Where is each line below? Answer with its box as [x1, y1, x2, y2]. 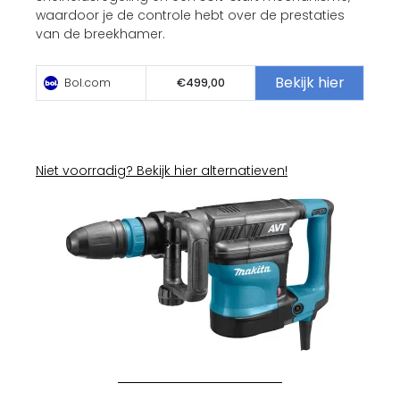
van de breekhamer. [36, 24, 165, 43]
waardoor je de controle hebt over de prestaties [36, 5, 345, 24]
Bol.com [62, 74, 111, 90]
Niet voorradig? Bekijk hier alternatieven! [36, 161, 287, 179]
